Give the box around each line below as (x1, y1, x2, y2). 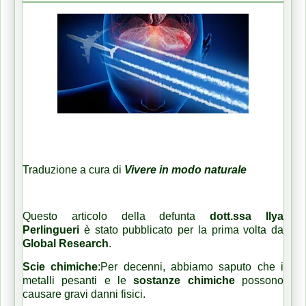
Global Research (23, 237, 109, 249)
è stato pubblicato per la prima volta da (79, 223, 283, 236)
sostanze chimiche (133, 274, 235, 286)
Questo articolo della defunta (23, 210, 210, 222)
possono (234, 274, 284, 286)
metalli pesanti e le (23, 274, 134, 286)
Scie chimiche (23, 260, 98, 273)
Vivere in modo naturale (124, 163, 247, 176)
